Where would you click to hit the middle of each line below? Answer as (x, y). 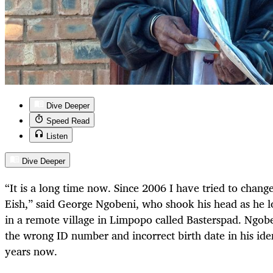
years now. (33, 251)
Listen (57, 136)
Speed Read (68, 121)
